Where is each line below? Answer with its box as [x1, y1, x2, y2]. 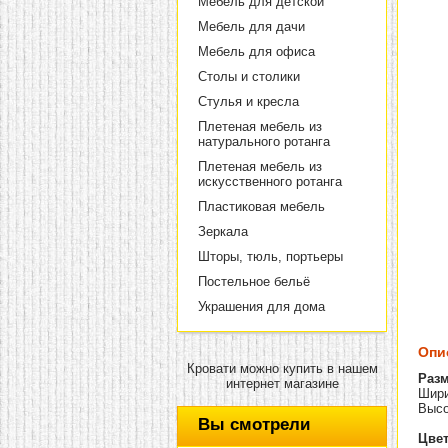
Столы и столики [198, 69, 300, 84]
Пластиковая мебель [198, 199, 325, 214]
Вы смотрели [198, 415, 310, 434]
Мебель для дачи [198, 19, 305, 34]
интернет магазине [225, 376, 339, 391]
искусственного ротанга [198, 174, 342, 189]
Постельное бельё [198, 274, 310, 289]
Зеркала [198, 224, 248, 239]
